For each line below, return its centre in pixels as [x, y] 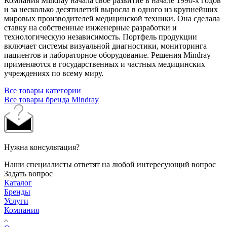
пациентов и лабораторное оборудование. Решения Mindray [107, 55]
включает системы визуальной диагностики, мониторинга [105, 46]
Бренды [17, 192]
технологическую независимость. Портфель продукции [101, 37]
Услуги [16, 201]
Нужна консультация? [42, 147]
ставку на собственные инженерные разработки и [90, 28]
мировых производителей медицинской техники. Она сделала [112, 19]
